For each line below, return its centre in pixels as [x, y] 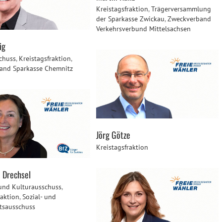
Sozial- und [39, 197]
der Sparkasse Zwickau [130, 19]
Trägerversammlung [181, 9]
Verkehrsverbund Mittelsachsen [143, 29]
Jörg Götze [113, 135]
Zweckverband [189, 19]
